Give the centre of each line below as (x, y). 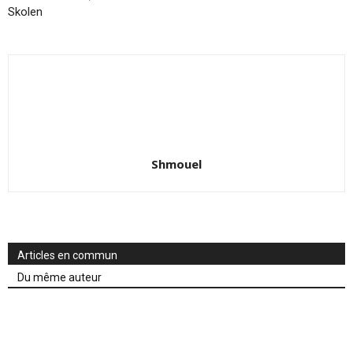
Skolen (25, 12)
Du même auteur (59, 278)
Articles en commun (67, 256)
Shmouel (176, 164)
